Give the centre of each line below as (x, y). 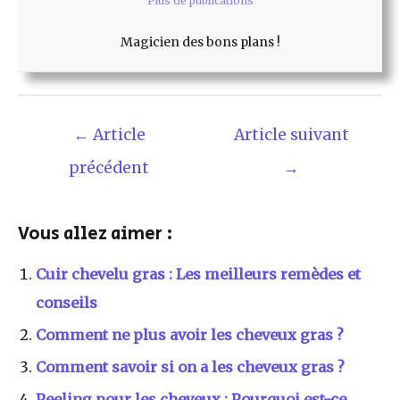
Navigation (57, 128)
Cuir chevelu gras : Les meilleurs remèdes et (198, 274)
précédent (109, 168)
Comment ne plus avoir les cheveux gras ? (190, 335)
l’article (45, 175)
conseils (67, 303)
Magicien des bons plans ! (200, 42)
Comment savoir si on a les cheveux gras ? (190, 367)
